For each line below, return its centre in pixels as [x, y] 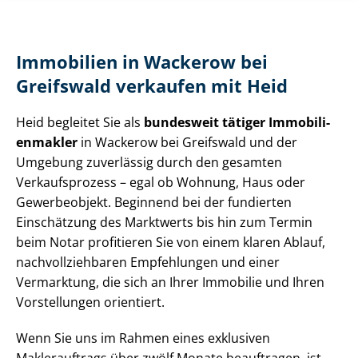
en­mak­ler [47, 143]
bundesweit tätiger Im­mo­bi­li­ [237, 123]
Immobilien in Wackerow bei [142, 62]
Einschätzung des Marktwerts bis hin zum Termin [164, 223]
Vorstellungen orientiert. [90, 302]
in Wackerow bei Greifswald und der [187, 143]
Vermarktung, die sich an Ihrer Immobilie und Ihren [170, 282]
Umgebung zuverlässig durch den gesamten [149, 163]
